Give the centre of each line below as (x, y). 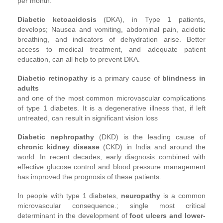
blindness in (184, 78)
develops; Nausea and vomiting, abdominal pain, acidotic (111, 29)
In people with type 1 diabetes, (69, 195)
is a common (185, 195)
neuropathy (142, 195)
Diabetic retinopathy (54, 78)
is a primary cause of (126, 78)
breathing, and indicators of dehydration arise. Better (111, 39)
